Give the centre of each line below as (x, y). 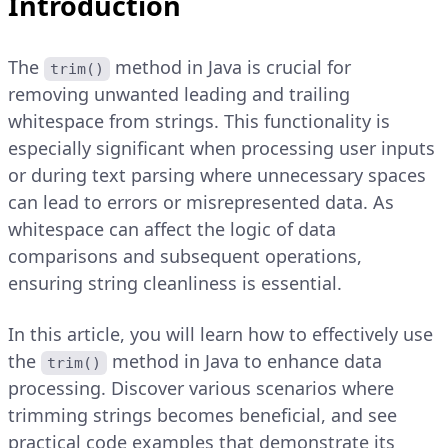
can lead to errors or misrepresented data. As (201, 202)
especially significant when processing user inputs (221, 148)
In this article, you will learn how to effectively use (220, 334)
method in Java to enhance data (247, 361)
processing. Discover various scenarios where (201, 388)
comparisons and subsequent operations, (185, 256)
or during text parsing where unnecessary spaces (217, 175)
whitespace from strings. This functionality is (199, 121)
